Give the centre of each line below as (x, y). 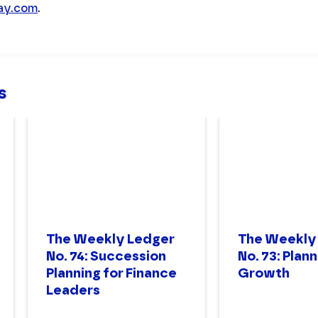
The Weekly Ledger (110, 239)
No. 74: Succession (106, 256)
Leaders (73, 290)
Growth (264, 273)
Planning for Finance (111, 273)
